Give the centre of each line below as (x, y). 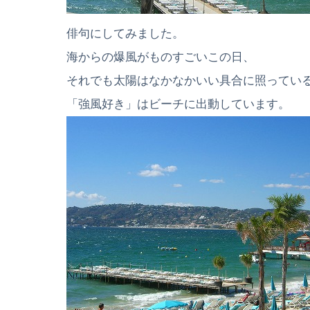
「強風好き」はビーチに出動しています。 (178, 104)
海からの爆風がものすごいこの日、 (161, 57)
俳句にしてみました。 (125, 33)
